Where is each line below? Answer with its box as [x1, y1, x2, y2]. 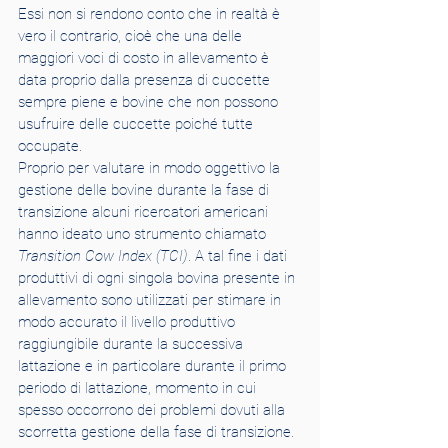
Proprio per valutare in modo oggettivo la [18, 159, 284, 177]
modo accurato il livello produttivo [18, 313, 239, 331]
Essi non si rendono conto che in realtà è [18, 5, 284, 23]
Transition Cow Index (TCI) [18, 247, 188, 265]
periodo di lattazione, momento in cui [18, 379, 260, 397]
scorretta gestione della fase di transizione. [18, 423, 298, 441]
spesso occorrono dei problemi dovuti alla [18, 401, 289, 419]
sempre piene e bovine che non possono [18, 93, 282, 111]
